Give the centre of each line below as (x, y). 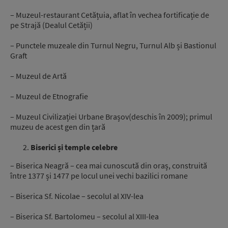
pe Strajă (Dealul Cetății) (51, 25)
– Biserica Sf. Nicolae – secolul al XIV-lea (77, 196)
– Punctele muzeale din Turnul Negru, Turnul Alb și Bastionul (113, 45)
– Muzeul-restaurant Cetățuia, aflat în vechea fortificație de (110, 15)
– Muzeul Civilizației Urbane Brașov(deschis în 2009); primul (111, 116)
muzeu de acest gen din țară (58, 126)
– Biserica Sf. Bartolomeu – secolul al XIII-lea (84, 216)
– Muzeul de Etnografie (49, 96)
